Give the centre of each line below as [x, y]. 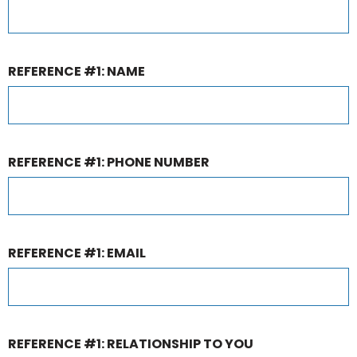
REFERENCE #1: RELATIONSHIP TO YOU [131, 344]
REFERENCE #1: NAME [76, 71]
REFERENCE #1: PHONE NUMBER [109, 162]
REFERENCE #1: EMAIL [77, 253]
